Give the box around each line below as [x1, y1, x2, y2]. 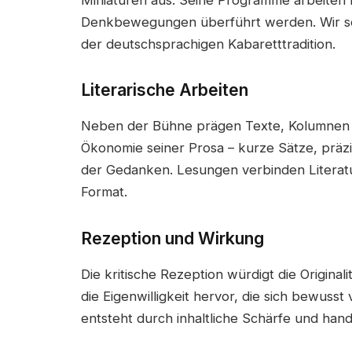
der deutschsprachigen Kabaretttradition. [81, 35, 335, 52]
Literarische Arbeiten [81, 79, 248, 101]
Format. [81, 184, 127, 200]
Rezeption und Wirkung [81, 228, 264, 249]
